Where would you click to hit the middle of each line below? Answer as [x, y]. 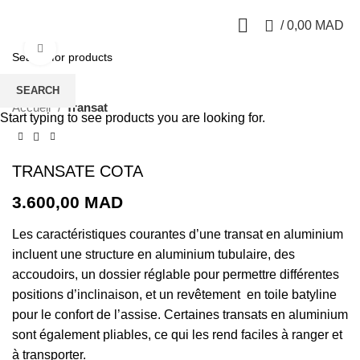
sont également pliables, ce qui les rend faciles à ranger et [177, 334]
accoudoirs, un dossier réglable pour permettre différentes [176, 274]
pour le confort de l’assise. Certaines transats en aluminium [180, 314]
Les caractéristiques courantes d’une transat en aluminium [178, 234]
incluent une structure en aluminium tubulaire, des [153, 254]
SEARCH [38, 90]
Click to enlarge [95, 49]
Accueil [33, 107]
